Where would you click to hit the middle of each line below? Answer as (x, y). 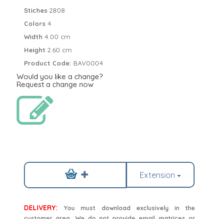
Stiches (37, 11)
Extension (158, 175)
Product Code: (48, 63)
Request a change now (55, 85)
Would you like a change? (60, 77)
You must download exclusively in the (130, 208)
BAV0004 (88, 63)
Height (36, 50)
